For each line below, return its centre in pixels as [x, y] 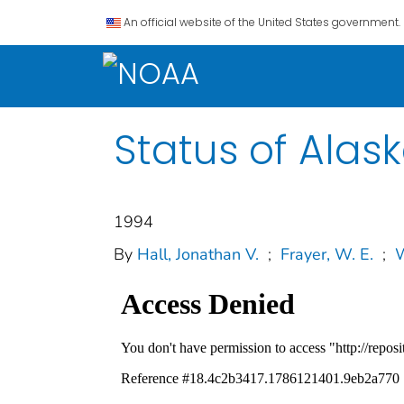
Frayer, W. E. [327, 254]
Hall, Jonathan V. [198, 254]
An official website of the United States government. [262, 22]
